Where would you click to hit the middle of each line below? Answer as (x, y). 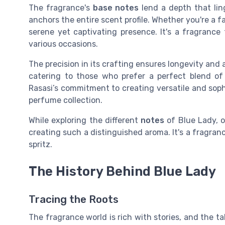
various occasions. (63, 44)
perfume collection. (66, 100)
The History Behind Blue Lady (122, 172)
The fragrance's (61, 8)
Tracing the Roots (74, 200)
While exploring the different (85, 121)
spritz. (40, 145)
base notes (116, 8)
